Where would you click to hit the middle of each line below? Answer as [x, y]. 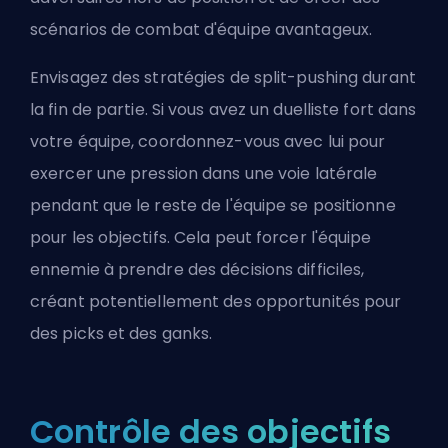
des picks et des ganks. [121, 334]
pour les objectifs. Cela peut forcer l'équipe [201, 238]
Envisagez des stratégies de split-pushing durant [223, 78]
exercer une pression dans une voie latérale [204, 174]
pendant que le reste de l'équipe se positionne [213, 206]
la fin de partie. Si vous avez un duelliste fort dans [223, 110]
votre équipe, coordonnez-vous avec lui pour [208, 142]
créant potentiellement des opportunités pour [216, 302]
